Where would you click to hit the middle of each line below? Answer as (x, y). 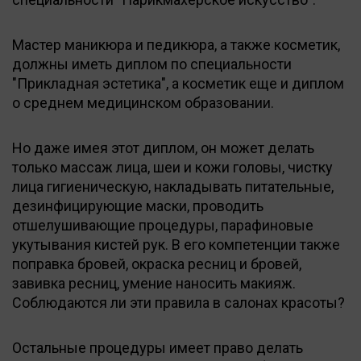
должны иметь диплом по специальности (152, 64)
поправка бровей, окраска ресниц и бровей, (157, 263)
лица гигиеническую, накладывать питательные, (173, 186)
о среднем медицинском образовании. (143, 102)
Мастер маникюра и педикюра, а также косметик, (176, 44)
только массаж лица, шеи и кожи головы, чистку (172, 167)
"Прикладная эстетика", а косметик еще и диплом (178, 83)
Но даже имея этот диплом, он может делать (163, 147)
